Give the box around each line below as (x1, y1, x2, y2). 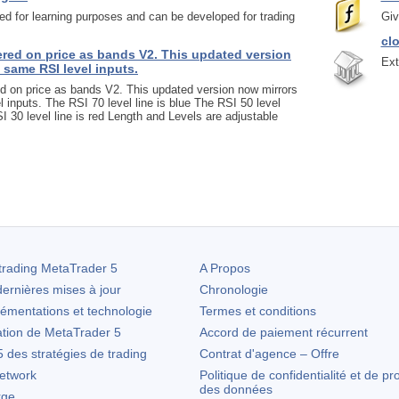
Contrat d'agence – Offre (199, 346, 339, 361)
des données (199, 382, 273, 396)
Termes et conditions (199, 304, 316, 318)
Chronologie (199, 282, 268, 297)
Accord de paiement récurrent (199, 325, 368, 339)
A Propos (199, 261, 250, 275)
